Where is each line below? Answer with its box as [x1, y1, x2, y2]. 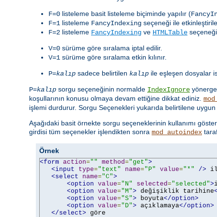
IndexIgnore [147, 85, 190, 93]
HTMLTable [153, 28, 187, 36]
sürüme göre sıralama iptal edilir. [60, 44, 162, 52]
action [63, 158, 86, 166]
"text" [98, 165, 121, 173]
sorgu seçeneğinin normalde [56, 85, 147, 93]
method [102, 158, 125, 166]
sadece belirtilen [76, 69, 129, 77]
